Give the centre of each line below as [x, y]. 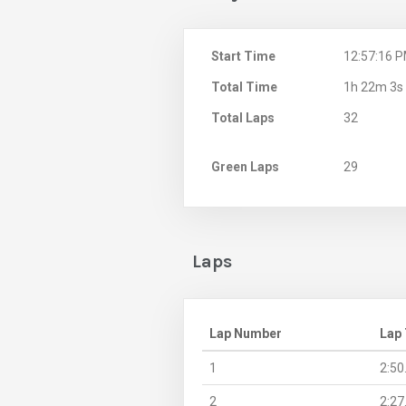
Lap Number [246, 333]
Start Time [243, 56]
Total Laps [243, 117]
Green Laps [245, 166]
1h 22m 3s [374, 87]
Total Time [244, 87]
